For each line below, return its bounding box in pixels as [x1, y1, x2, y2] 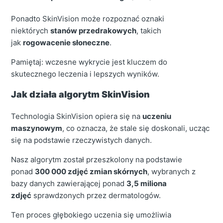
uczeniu [142, 111, 172, 121]
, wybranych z [147, 167, 196, 177]
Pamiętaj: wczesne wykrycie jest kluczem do [11, 57, 168, 67]
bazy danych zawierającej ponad [11, 179, 127, 189]
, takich [136, 26, 162, 36]
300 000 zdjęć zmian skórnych [35, 167, 148, 177]
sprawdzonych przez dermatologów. [31, 191, 161, 201]
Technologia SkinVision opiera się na [11, 111, 143, 121]
